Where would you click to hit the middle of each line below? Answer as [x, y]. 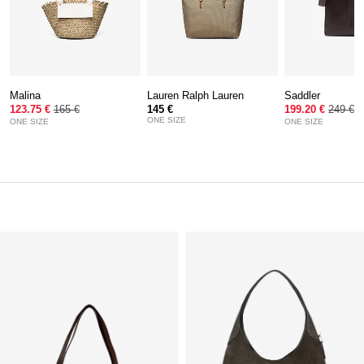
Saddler [303, 95]
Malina [25, 95]
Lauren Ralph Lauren [196, 95]
